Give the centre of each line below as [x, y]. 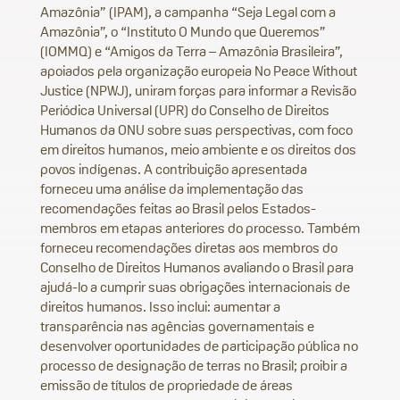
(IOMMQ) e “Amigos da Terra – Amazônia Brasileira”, [192, 51]
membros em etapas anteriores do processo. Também [200, 228]
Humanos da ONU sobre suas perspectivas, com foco [196, 130]
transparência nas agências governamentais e [177, 326]
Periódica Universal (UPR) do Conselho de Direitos [185, 110]
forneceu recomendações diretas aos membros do [189, 248]
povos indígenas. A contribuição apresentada [174, 169]
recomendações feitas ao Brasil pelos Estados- [178, 208]
